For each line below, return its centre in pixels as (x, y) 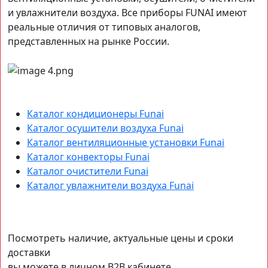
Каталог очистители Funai (88, 171)
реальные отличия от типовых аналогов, (104, 27)
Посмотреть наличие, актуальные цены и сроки (121, 238)
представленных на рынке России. (89, 41)
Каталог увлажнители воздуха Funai (110, 186)
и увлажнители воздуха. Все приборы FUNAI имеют (127, 12)
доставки (29, 253)
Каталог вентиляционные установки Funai (126, 143)
